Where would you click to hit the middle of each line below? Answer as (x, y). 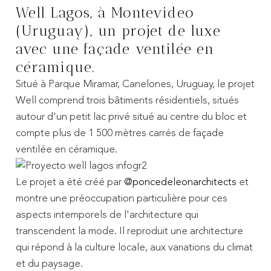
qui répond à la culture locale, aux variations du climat (134, 247)
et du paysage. (49, 264)
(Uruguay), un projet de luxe (118, 31)
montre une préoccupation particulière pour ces (121, 198)
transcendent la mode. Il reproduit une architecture (129, 231)
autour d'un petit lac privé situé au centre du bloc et (131, 117)
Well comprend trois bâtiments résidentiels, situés (127, 100)
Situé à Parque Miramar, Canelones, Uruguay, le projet (135, 84)
